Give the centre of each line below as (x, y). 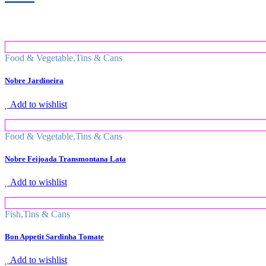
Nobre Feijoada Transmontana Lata (65, 159)
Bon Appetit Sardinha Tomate (54, 237)
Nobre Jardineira (34, 81)
